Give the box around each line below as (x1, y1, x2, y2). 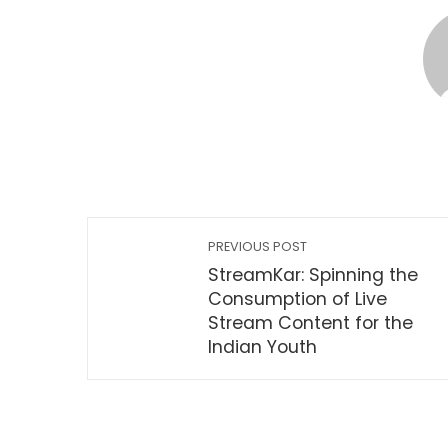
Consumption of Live (208, 287, 387, 311)
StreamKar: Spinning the (208, 263, 418, 287)
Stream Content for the (208, 311, 413, 335)
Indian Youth (208, 335, 317, 359)
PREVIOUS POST (208, 238, 307, 255)
